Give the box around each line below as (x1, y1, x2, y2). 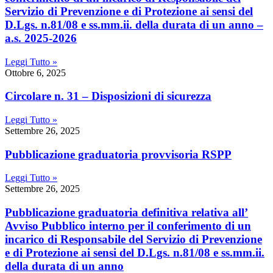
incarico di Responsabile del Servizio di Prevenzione (5, 233, 262, 246)
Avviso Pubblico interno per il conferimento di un (5, 219, 251, 233)
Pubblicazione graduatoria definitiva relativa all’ (5, 206, 248, 219)
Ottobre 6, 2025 (5, 67, 66, 78)
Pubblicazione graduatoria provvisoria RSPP (5, 147, 232, 161)
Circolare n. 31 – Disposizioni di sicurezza (5, 90, 211, 103)
